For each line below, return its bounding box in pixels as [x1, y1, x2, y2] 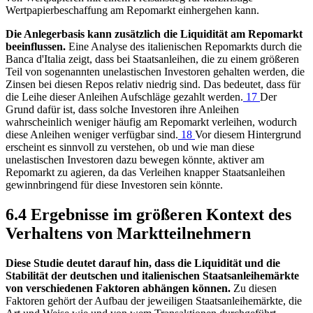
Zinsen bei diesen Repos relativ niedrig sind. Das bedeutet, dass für [6, 78, 300, 91]
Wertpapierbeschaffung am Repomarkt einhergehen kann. [6, 4, 259, 17]
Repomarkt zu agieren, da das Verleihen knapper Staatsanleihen [6, 166, 285, 179]
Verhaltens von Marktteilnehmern [6, 224, 251, 243]
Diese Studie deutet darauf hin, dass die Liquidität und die [6, 257, 280, 269]
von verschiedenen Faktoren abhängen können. [6, 282, 233, 294]
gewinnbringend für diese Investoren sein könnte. [6, 179, 223, 191]
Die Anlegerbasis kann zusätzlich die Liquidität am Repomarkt [6, 28, 303, 41]
